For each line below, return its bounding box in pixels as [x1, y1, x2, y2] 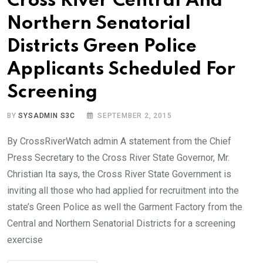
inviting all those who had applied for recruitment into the [7, 184, 239, 196]
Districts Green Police [7, 37, 197, 56]
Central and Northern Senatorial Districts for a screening [7, 217, 235, 229]
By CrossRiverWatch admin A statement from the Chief [7, 135, 231, 147]
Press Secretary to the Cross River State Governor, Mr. [7, 151, 230, 163]
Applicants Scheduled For [7, 60, 235, 79]
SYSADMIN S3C [18, 111, 76, 120]
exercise [7, 234, 43, 245]
